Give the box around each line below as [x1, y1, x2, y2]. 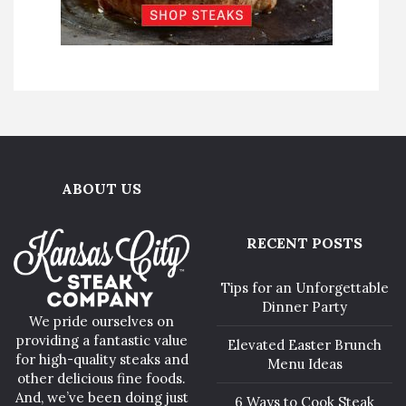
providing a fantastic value [15, 331, 188, 349]
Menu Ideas [266, 354, 343, 372]
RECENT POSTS [246, 233, 362, 252]
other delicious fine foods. [17, 369, 186, 387]
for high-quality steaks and [14, 350, 188, 368]
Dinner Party [262, 297, 347, 315]
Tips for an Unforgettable [220, 278, 389, 296]
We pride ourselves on [29, 312, 174, 330]
